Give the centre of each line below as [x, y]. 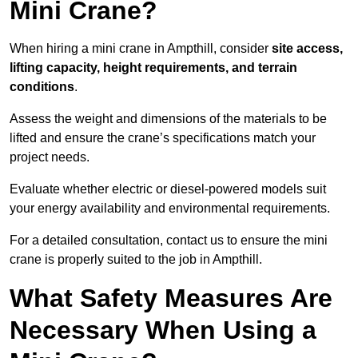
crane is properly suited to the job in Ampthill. [136, 260]
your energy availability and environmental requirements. [170, 209]
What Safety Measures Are [171, 298]
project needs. [50, 157]
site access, [307, 49]
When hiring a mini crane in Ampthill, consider [141, 49]
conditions [42, 87]
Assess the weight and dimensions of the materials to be [168, 119]
